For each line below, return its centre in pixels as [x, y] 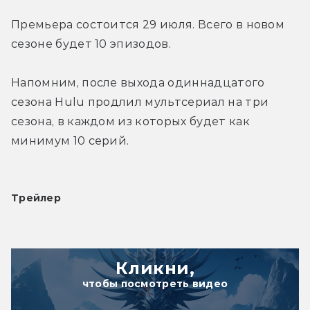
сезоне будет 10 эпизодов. [91, 44]
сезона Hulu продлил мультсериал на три [140, 102]
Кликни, [155, 268]
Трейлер [36, 198]
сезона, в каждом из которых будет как [130, 121]
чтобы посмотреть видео [155, 283]
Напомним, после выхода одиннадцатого [138, 82]
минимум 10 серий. [70, 140]
